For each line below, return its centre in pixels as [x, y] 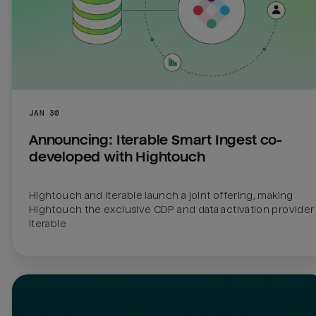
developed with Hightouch [117, 157]
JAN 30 [44, 113]
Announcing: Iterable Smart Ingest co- [156, 140]
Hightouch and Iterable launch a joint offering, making [161, 196]
